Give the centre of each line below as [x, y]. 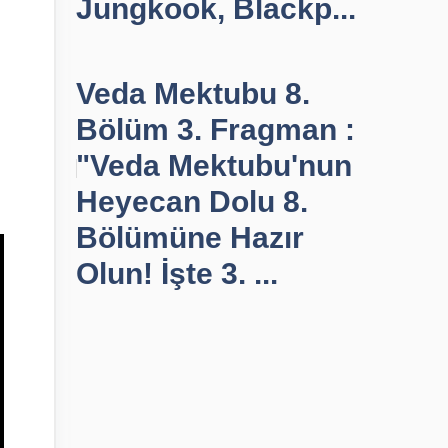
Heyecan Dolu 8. [192, 201]
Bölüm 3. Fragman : [215, 129]
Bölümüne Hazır [190, 237]
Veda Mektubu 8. [193, 93]
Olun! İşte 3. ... [177, 273]
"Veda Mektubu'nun [214, 165]
